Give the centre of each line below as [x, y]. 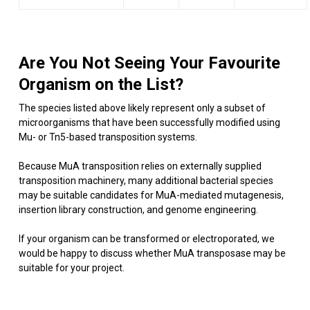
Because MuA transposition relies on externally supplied [140, 166]
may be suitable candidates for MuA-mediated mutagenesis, [151, 195]
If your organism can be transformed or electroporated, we [146, 239]
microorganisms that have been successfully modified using [149, 122]
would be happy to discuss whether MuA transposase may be [152, 253]
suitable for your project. [71, 268]
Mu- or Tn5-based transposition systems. [108, 137]
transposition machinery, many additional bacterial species [146, 181]
